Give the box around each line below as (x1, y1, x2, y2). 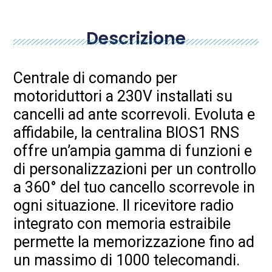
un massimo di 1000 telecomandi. (13, 251, 240, 269)
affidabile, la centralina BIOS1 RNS (13, 123, 240, 141)
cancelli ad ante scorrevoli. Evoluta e (13, 105, 256, 123)
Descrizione (86, 26, 186, 50)
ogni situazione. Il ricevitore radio (13, 196, 234, 214)
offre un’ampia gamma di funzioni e (13, 141, 253, 160)
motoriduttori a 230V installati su (13, 87, 233, 105)
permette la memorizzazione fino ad (13, 233, 255, 251)
